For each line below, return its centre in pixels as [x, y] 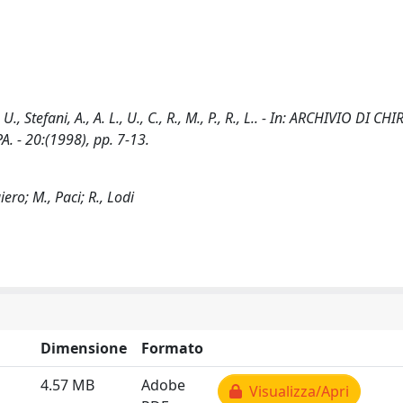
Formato [172, 348]
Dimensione [84, 348]
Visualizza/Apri [296, 391]
